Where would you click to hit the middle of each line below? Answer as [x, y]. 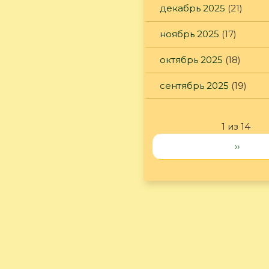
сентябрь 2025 [194, 85]
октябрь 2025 [191, 59]
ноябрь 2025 [189, 34]
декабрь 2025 [192, 8]
